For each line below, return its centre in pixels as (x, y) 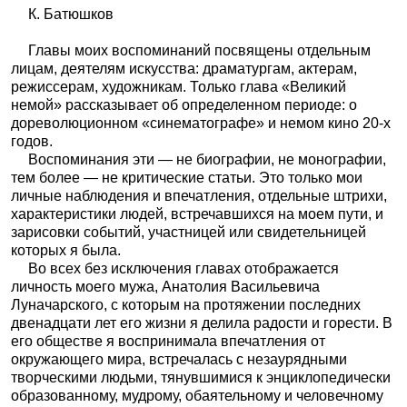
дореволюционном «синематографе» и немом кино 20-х (201, 124)
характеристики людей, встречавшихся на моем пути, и (197, 214)
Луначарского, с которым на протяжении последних (186, 305)
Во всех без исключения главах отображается (183, 269)
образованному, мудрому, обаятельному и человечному (197, 396)
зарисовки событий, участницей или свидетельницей (189, 233)
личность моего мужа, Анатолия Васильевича (165, 287)
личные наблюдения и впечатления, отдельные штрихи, (199, 196)
